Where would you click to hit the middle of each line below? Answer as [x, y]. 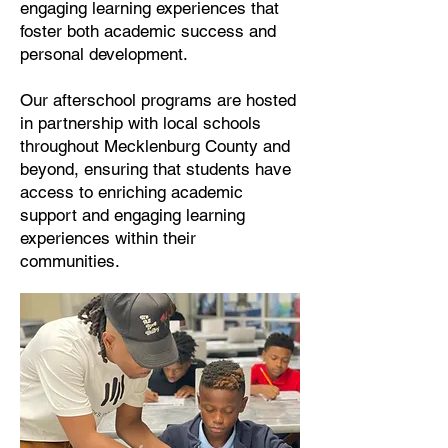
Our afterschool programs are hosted [158, 100]
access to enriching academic [131, 192]
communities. [70, 261]
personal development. [104, 54]
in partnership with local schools [140, 123]
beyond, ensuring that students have [155, 169]
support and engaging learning [132, 215]
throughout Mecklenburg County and [155, 146]
